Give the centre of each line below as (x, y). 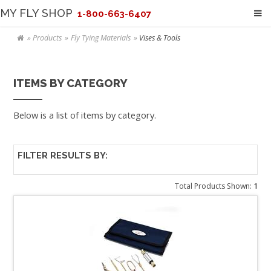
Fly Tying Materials (100, 38)
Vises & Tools (159, 38)
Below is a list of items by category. (85, 115)
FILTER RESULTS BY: (62, 155)
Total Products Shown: (214, 186)
